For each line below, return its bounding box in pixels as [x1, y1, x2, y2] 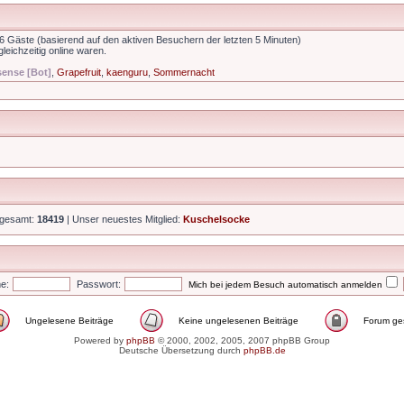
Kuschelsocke [183, 214, 250, 225]
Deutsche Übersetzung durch [118, 345, 243, 355]
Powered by [74, 335, 126, 345]
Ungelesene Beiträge [24, 316, 114, 326]
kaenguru [106, 67, 148, 78]
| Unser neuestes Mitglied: [64, 214, 183, 225]
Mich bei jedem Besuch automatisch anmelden [188, 280, 382, 289]
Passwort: [77, 279, 121, 289]
